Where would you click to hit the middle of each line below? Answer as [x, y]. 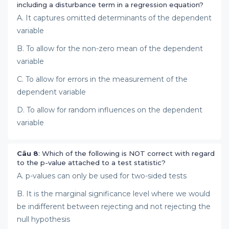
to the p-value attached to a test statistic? [91, 163]
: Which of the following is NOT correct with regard [127, 153]
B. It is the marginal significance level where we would [113, 194]
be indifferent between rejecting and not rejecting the [114, 207]
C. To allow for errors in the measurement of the [102, 79]
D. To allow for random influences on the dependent [110, 110]
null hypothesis [43, 219]
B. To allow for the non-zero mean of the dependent [110, 49]
